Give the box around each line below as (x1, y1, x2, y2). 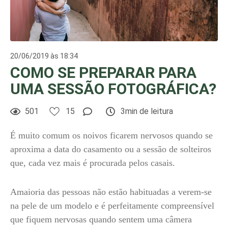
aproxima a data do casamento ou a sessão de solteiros (10, 144, 211, 154)
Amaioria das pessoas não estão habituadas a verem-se (10, 187, 212, 197)
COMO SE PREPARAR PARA (10, 64, 196, 81)
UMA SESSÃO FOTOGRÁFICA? (10, 80, 216, 98)
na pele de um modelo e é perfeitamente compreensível (10, 201, 214, 211)
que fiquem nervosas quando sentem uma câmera (10, 214, 192, 224)
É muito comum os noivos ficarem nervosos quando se (10, 130, 213, 140)
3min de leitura (121, 106, 173, 116)
